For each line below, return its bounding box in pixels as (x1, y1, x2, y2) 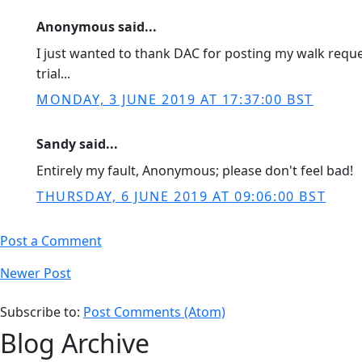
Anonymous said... (36, 18, 157, 36)
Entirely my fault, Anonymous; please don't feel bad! (36, 162, 353, 179)
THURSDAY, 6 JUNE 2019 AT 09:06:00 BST (36, 187, 326, 205)
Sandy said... (36, 135, 118, 153)
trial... (36, 65, 70, 82)
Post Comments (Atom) (83, 303, 225, 321)
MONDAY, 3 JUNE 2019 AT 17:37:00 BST (36, 90, 314, 108)
